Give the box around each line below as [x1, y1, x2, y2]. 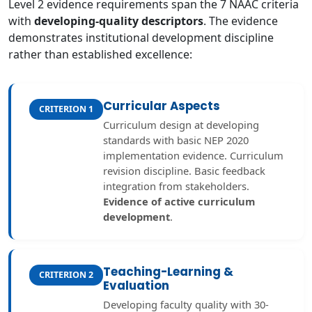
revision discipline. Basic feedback [103, 164, 265, 178]
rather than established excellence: [8, 47, 192, 62]
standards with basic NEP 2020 [103, 133, 249, 147]
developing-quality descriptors [34, 13, 203, 29]
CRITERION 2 [39, 269, 93, 281]
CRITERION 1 [39, 103, 93, 115]
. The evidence [203, 13, 278, 29]
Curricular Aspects [103, 97, 220, 114]
